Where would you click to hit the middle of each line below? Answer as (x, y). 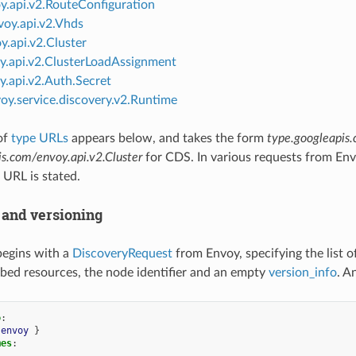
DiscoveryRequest (122, 253)
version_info (302, 272)
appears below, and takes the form (167, 139)
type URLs (39, 139)
